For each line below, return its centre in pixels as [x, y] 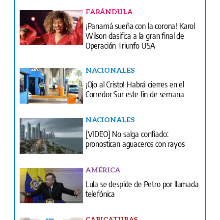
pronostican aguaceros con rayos [135, 144]
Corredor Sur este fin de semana [135, 94]
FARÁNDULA [109, 11]
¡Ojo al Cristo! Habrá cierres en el [135, 84]
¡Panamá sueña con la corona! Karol [140, 25]
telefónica [100, 193]
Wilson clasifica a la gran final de [135, 35]
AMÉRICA [103, 169]
